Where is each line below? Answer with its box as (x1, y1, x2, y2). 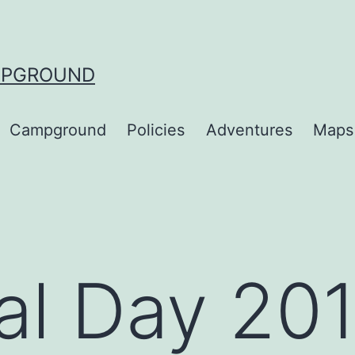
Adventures (205, 120, 292, 140)
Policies (127, 120, 185, 140)
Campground (9, 120, 106, 140)
